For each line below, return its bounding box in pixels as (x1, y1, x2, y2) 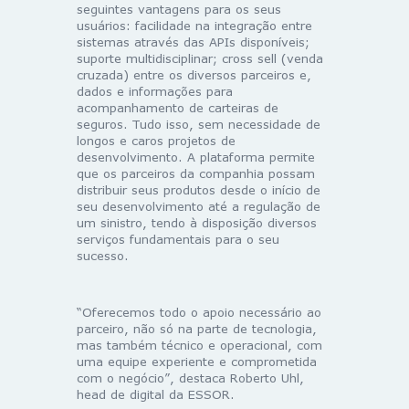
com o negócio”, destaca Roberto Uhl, (77, 371, 304, 386)
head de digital (77, 387, 169, 403)
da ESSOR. (169, 387, 235, 403)
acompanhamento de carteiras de (77, 100, 278, 116)
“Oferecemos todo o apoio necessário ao (77, 305, 321, 320)
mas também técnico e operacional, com (77, 338, 322, 353)
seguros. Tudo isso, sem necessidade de (77, 117, 320, 132)
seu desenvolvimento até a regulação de (77, 199, 320, 215)
